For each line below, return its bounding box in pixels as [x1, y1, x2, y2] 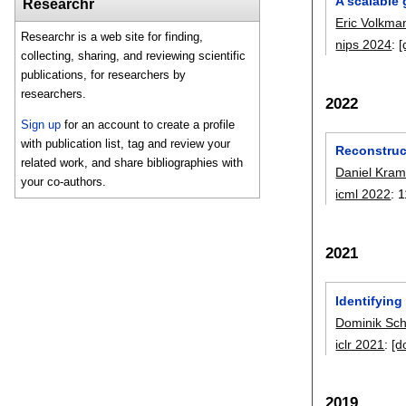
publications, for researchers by [21, 68, 187, 82]
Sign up [21, 118, 62, 132]
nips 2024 [335, 36, 392, 52]
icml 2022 [335, 187, 391, 202]
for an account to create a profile [61, 118, 236, 132]
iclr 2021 [335, 336, 385, 352]
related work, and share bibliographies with [21, 156, 244, 170]
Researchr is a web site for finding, [21, 30, 204, 44]
